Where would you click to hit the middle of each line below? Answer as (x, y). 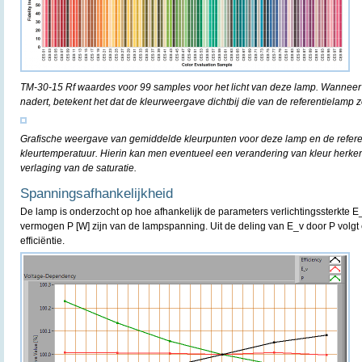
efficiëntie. (42, 241)
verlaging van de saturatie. (78, 168)
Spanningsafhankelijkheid (97, 194)
